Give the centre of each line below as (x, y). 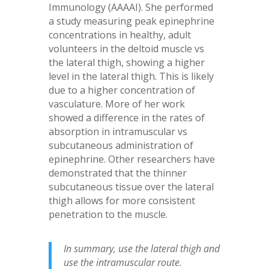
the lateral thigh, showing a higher (126, 63)
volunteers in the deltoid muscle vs (126, 49)
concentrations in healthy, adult (119, 35)
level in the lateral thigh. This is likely (131, 77)
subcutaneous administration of (121, 146)
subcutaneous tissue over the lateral (131, 187)
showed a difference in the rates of (126, 118)
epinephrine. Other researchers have (131, 159)
